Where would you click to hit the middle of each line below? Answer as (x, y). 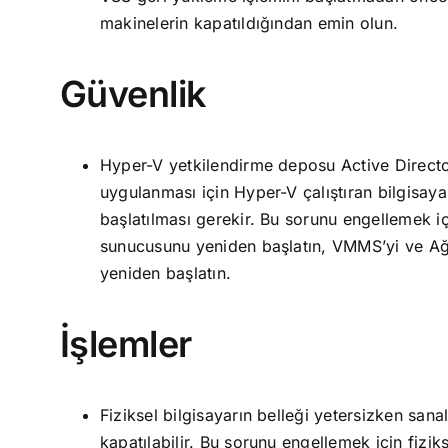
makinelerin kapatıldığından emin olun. (249, 23)
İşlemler (125, 344)
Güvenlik (133, 94)
